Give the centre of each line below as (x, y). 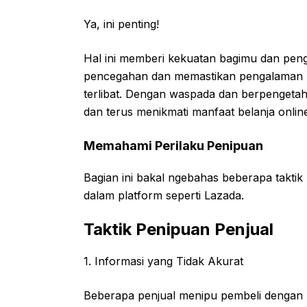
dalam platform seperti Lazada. (164, 195)
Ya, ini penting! (121, 24)
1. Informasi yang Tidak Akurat (163, 261)
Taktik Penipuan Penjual (179, 229)
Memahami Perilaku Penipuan (173, 146)
